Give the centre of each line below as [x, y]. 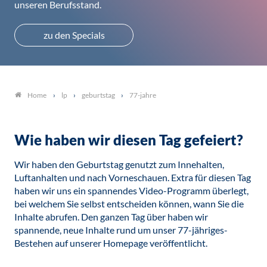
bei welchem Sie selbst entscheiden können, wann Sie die [129, 204]
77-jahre [143, 95]
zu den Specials [74, 35]
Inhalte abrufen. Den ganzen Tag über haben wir [111, 217]
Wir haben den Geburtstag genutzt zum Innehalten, [119, 164]
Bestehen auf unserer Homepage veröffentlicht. [111, 243]
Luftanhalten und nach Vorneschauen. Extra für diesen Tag [133, 177]
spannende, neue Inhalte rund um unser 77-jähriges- [121, 230]
